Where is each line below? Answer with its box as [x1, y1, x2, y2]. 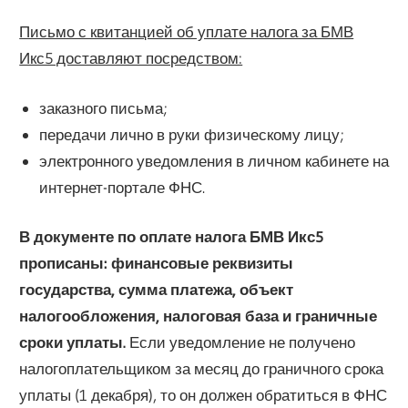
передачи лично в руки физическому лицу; [38, 124, 344, 144]
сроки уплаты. [19, 332, 127, 352]
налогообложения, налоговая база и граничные [19, 306, 378, 326]
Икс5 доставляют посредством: [19, 48, 243, 68]
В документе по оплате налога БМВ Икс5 [19, 227, 324, 247]
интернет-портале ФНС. [38, 177, 205, 197]
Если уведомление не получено [126, 332, 356, 352]
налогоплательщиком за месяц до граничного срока [19, 359, 384, 379]
